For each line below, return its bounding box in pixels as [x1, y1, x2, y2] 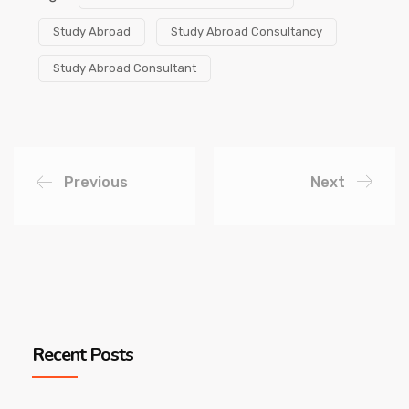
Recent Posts [32, 342, 133, 368]
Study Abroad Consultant [53, 61, 196, 76]
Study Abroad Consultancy [171, 25, 322, 39]
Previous [64, 173, 128, 192]
